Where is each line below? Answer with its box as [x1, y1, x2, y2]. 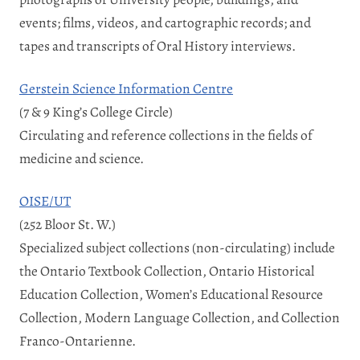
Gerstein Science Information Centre [19, 78, 233, 98]
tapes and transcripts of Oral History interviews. [19, 35, 296, 55]
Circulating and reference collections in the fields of [19, 125, 313, 145]
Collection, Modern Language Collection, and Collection [19, 307, 340, 327]
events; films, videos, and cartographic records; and [19, 12, 311, 32]
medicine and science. [19, 148, 144, 168]
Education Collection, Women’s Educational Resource [19, 284, 323, 304]
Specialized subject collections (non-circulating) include [19, 237, 335, 257]
